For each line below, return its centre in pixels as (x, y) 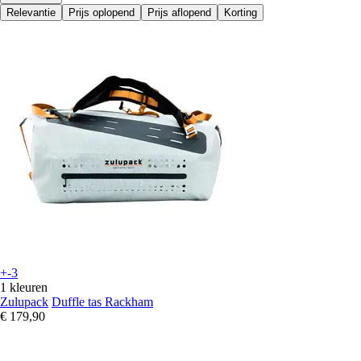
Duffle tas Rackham (102, 302)
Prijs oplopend (102, 13)
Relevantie (31, 13)
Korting (241, 13)
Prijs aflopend (179, 13)
